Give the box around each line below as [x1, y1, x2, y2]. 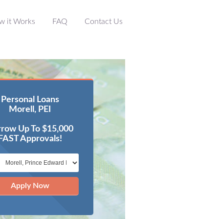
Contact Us [85, 18, 123, 25]
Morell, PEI [9, 105, 51, 114]
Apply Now [10, 182, 49, 190]
